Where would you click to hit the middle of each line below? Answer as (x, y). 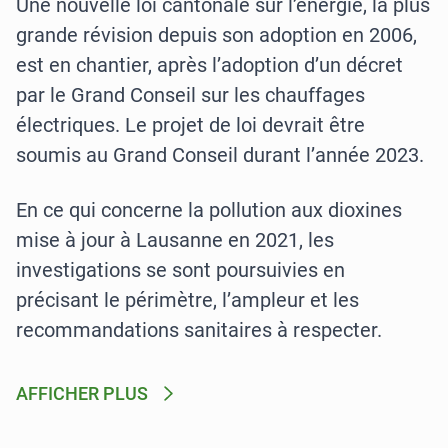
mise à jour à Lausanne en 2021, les (175, 240)
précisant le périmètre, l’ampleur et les (187, 300)
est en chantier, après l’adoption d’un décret (209, 65)
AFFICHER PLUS (82, 393)
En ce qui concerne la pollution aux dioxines (209, 210)
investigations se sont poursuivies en (180, 270)
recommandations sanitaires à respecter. (199, 330)
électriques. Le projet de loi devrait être (190, 125)
